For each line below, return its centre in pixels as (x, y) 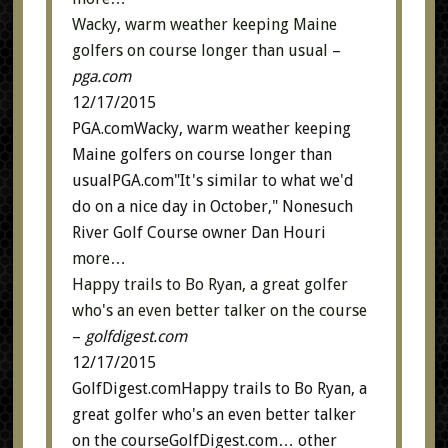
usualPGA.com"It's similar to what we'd (212, 180)
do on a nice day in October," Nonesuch (212, 206)
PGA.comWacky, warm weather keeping (211, 128)
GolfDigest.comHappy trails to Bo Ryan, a (219, 388)
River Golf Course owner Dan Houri (198, 232)
